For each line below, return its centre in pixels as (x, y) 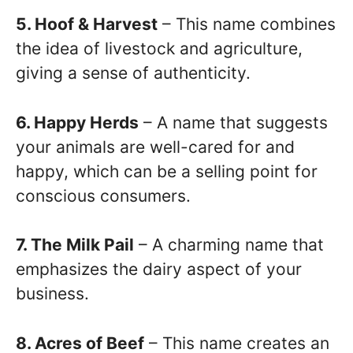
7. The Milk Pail (75, 245)
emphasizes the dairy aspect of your (159, 269)
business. (52, 294)
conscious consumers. (103, 195)
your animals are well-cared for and (155, 147)
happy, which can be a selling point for (167, 171)
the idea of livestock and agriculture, (159, 48)
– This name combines (247, 24)
